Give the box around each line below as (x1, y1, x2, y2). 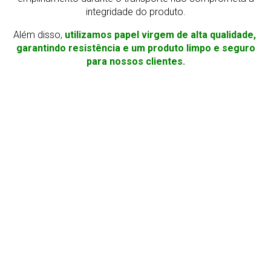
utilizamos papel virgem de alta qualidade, (64, 29, 258, 41)
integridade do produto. (85, 6, 186, 18)
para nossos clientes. (86, 56, 185, 68)
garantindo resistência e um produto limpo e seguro (16, 42, 255, 54)
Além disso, (13, 29, 65, 41)
